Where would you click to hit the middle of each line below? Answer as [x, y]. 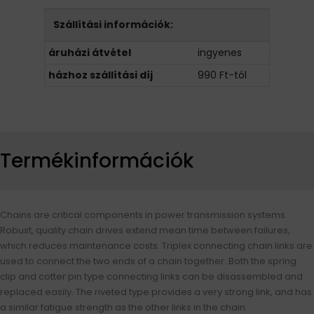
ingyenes [220, 53]
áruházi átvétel [90, 53]
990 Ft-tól [222, 75]
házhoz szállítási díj [101, 75]
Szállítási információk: [113, 25]
